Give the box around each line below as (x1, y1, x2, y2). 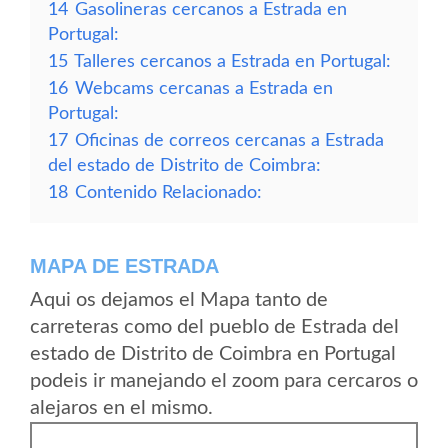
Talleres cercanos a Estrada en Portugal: (74, 53, 391, 70)
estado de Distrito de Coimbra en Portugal (30, 344, 396, 364)
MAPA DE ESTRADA (30, 255, 219, 277)
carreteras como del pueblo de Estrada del (30, 317, 399, 337)
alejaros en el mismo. (30, 398, 213, 418)
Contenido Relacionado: (75, 184, 262, 201)
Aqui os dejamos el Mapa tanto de (30, 290, 328, 310)
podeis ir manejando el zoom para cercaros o (30, 371, 418, 391)
